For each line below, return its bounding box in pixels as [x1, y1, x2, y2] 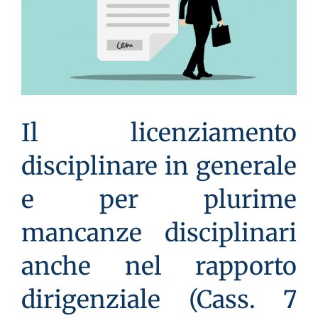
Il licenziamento [21, 117, 297, 148]
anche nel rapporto [21, 251, 297, 281]
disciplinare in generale [21, 150, 297, 181]
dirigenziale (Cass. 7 [21, 284, 297, 314]
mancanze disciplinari [21, 217, 297, 248]
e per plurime [21, 184, 297, 214]
